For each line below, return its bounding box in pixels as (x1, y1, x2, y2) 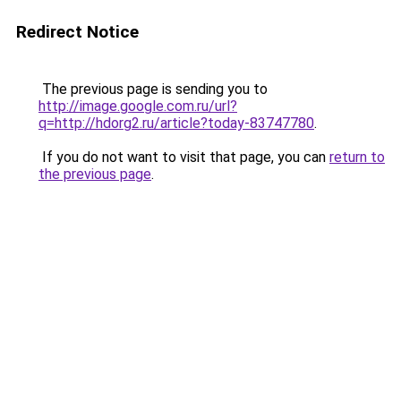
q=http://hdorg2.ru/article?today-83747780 (38, 115, 314, 132)
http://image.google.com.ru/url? (38, 98, 237, 115)
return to (329, 149, 385, 166)
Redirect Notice (16, 21, 139, 42)
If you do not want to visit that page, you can (38, 149, 329, 166)
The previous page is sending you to (38, 81, 268, 98)
